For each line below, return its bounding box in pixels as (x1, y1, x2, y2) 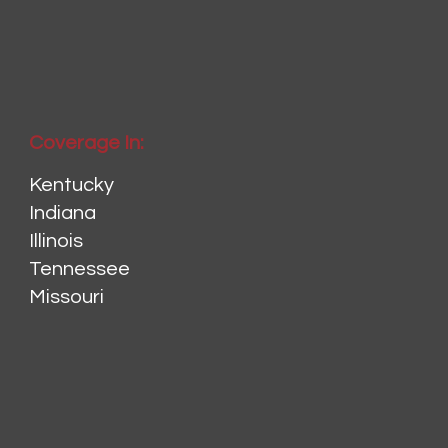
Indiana (28, 203, 96, 224)
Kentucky (28, 175, 114, 196)
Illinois (28, 231, 83, 252)
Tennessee (28, 259, 130, 280)
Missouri (28, 287, 104, 308)
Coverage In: (28, 133, 144, 154)
